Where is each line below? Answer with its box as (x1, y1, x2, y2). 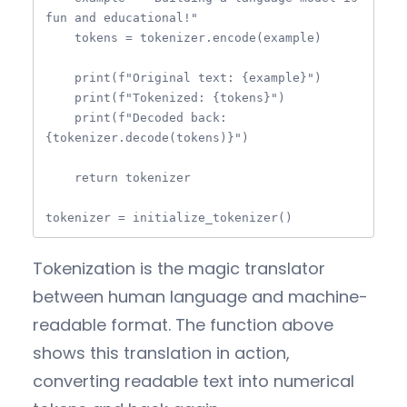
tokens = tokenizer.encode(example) (45, 30, 74, 45)
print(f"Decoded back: (45, 110, 74, 124)
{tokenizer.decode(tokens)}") (45, 130, 249, 144)
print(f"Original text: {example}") (45, 70, 74, 84)
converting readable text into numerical (33, 370, 354, 393)
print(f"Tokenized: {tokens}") (45, 90, 74, 104)
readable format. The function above (33, 313, 333, 337)
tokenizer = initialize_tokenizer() (45, 210, 293, 224)
